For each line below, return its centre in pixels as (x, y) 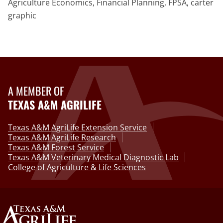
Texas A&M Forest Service (56, 147)
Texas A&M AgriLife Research (62, 137)
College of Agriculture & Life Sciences (77, 167)
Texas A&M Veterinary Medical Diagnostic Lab (93, 157)
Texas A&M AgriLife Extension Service (77, 127)
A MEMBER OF (36, 90)
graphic (22, 15)
